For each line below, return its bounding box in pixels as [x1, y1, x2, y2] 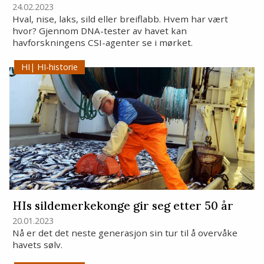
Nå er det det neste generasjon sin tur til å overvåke [12, 227, 237, 239]
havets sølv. [12, 239, 62, 251]
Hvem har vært [163, 12, 228, 25]
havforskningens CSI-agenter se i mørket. [12, 36, 193, 48]
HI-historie [35, 61, 78, 73]
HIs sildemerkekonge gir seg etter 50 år [12, 198, 233, 213]
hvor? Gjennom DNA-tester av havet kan [12, 24, 187, 37]
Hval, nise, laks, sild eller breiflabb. [12, 12, 161, 25]
